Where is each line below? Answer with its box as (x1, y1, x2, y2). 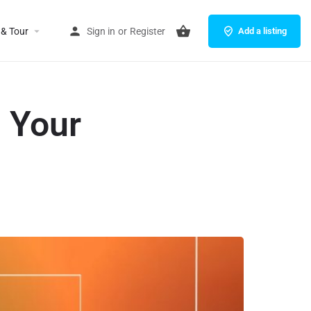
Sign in (87, 25, 115, 37)
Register (130, 25, 165, 37)
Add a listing (238, 25, 287, 36)
